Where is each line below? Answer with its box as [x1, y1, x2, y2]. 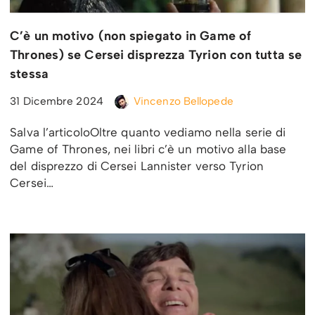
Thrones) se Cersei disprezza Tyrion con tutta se [10, 46, 302, 63]
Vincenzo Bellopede [133, 94, 233, 108]
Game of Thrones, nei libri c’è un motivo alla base [10, 141, 287, 156]
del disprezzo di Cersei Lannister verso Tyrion [10, 158, 264, 173]
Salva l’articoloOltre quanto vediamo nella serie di [10, 124, 286, 139]
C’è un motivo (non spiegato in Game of [10, 27, 252, 44]
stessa [10, 65, 49, 82]
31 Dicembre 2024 [10, 94, 103, 108]
